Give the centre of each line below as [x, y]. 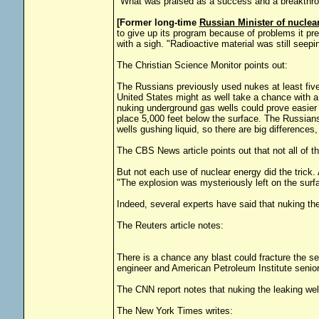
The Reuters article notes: [170, 225]
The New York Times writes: [174, 311]
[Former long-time [158, 22]
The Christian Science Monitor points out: [202, 65]
